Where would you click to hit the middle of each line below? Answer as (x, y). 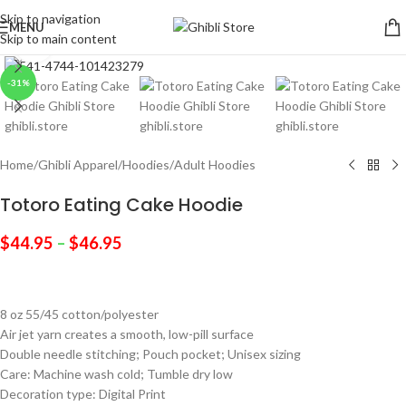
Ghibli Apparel (78, 164)
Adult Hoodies (215, 164)
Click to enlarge (97, 42)
